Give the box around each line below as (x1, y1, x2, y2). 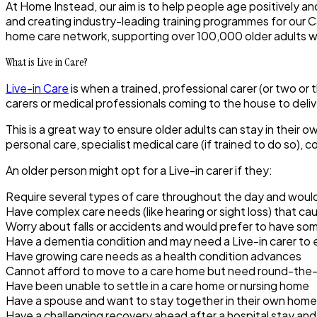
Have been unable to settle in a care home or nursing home (6, 277, 311, 293)
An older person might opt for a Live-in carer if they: (6, 162, 272, 178)
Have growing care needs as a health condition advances (6, 248, 304, 263)
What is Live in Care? (6, 54, 88, 69)
